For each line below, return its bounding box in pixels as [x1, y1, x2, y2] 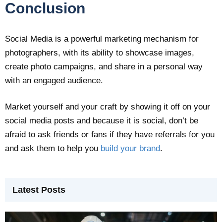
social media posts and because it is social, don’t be [5, 116, 198, 126]
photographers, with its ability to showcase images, [5, 48, 194, 58]
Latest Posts [12, 185, 65, 195]
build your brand [101, 144, 160, 154]
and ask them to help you [5, 144, 101, 154]
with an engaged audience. [5, 76, 103, 86]
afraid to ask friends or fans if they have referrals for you [5, 130, 215, 140]
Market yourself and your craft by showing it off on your [5, 102, 210, 112]
